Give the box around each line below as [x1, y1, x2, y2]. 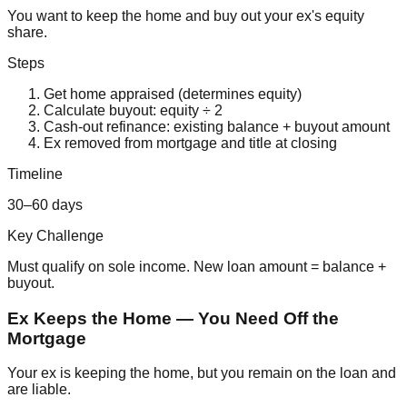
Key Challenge [7, 227, 104, 243]
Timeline [7, 165, 63, 182]
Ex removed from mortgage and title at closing [44, 134, 337, 151]
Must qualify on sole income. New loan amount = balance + [7, 258, 386, 274]
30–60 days [7, 196, 83, 213]
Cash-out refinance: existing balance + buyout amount [44, 118, 390, 134]
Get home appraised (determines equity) [44, 85, 302, 102]
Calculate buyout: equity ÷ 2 [44, 102, 223, 118]
